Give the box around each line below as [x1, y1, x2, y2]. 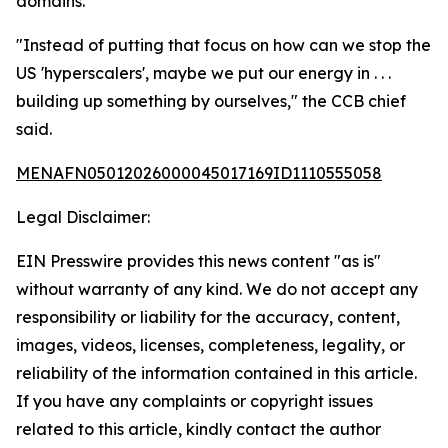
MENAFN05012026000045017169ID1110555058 [16, 163, 382, 183]
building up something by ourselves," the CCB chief [16, 91, 406, 111]
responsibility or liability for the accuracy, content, [16, 307, 400, 327]
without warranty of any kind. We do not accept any [16, 279, 418, 299]
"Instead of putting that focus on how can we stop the [16, 35, 431, 55]
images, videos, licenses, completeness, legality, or [16, 335, 405, 355]
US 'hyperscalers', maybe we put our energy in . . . [16, 63, 391, 83]
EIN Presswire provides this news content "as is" [16, 251, 381, 271]
